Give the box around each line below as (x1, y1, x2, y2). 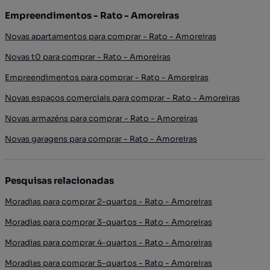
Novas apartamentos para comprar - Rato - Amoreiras (5, 31, 216, 42)
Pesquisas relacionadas (5, 175, 114, 186)
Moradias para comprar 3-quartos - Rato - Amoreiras (5, 217, 212, 227)
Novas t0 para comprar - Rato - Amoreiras (5, 52, 171, 62)
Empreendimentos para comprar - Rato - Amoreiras (5, 72, 209, 83)
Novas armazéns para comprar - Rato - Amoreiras (5, 113, 198, 124)
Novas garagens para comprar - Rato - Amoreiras (5, 134, 197, 144)
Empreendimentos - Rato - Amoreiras (5, 10, 179, 21)
